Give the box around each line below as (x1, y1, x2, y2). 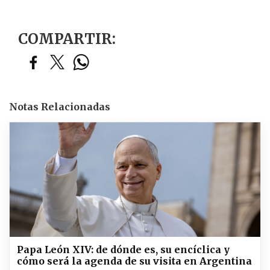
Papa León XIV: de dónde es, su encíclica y (17, 243, 230, 256)
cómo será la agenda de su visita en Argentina (17, 254, 252, 267)
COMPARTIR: (18, 29, 116, 48)
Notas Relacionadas (9, 100, 110, 113)
